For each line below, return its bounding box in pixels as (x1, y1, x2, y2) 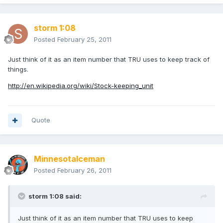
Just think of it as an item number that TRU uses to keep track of (8, 55, 210, 64)
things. (8, 65, 28, 74)
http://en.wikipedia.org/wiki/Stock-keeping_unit (8, 82, 153, 90)
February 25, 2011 (57, 35, 111, 44)
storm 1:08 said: (28, 192, 82, 201)
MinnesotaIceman (34, 154, 105, 164)
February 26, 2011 (57, 166, 111, 175)
